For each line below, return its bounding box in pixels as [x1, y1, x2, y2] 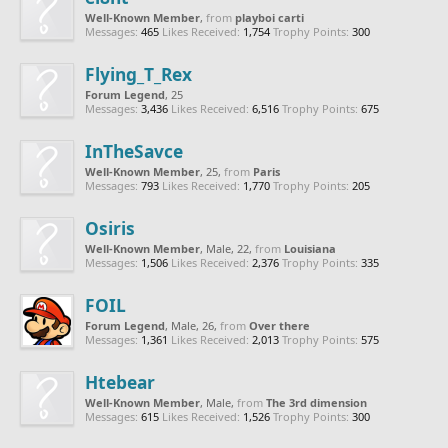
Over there [249, 317, 310, 333]
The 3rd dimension [266, 394, 367, 410]
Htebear [85, 369, 155, 394]
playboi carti [235, 9, 304, 25]
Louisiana [284, 240, 336, 256]
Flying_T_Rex [85, 61, 192, 86]
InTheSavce [85, 138, 183, 163]
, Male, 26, [165, 317, 220, 333]
